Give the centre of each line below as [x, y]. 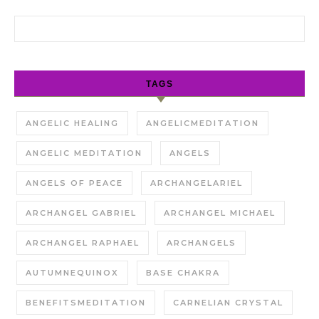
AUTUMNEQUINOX [72, 273]
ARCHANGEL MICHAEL [220, 213]
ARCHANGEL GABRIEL [81, 213]
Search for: [42, 23]
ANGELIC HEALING [72, 123]
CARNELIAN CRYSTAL [228, 303]
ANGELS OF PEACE [74, 183]
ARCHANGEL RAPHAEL [83, 243]
